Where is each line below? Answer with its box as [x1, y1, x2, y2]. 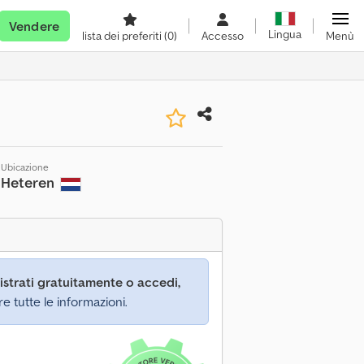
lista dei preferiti [82, 28, 164, 43]
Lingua [268, 27, 301, 42]
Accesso [201, 28, 244, 43]
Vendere [8, 18, 59, 34]
